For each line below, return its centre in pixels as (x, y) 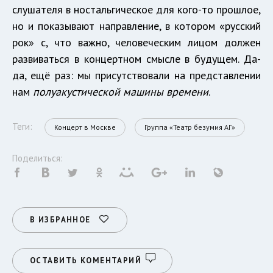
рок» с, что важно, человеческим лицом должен (136, 42)
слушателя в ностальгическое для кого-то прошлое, (136, 9)
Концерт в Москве (85, 127)
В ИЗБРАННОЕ (60, 219)
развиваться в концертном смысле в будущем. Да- (136, 58)
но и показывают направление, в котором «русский (136, 26)
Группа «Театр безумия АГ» (190, 127)
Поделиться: (37, 158)
